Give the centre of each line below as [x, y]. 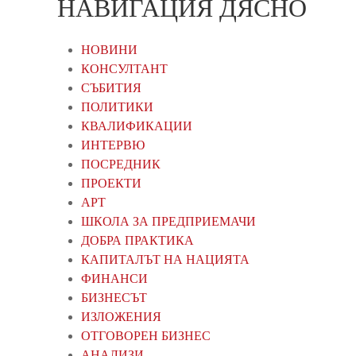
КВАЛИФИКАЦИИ [137, 126]
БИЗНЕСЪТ [114, 297]
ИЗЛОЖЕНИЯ [121, 316]
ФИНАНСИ [114, 278]
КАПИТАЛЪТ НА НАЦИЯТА [165, 259]
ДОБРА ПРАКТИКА [137, 240]
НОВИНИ [109, 49]
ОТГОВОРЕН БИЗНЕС [146, 335]
